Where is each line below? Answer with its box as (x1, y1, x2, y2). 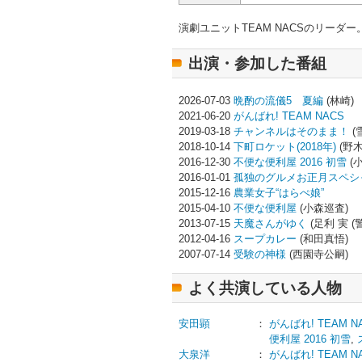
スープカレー (234, 233, 297, 245)
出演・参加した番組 (188, 55, 326, 72)
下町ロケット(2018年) (234, 141, 336, 153)
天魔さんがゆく (234, 217, 307, 229)
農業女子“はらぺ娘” (234, 187, 324, 199)
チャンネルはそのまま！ (234, 125, 349, 137)
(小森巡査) (297, 202, 348, 214)
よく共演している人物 (188, 280, 342, 297)
